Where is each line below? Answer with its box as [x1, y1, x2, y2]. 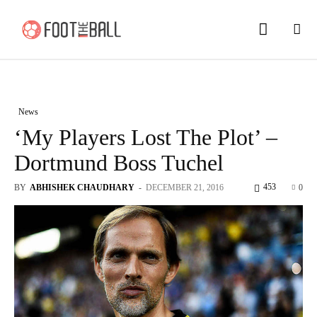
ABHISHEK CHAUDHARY [30, 182, 134, 192]
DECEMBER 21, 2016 [146, 182, 224, 192]
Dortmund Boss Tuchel [14, 149, 224, 175]
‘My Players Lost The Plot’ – [14, 124, 277, 150]
